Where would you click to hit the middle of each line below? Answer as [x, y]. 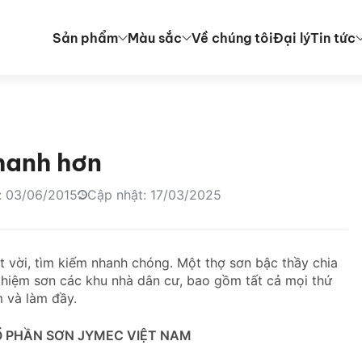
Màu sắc [155, 38]
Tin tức [333, 38]
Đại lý [292, 38]
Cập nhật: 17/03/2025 [154, 195]
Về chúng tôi [232, 38]
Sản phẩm [85, 38]
